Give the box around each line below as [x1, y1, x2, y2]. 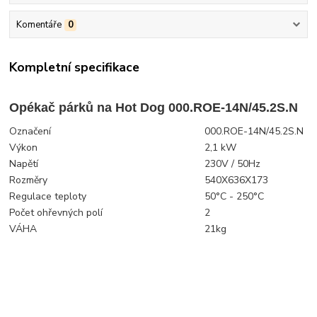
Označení [9, 124, 52, 138]
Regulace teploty [9, 189, 87, 203]
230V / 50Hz [204, 156, 261, 171]
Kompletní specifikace [9, 59, 140, 76]
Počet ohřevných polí [9, 205, 103, 219]
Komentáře [16, 18, 62, 31]
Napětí [9, 156, 39, 171]
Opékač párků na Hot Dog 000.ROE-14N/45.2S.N [9, 100, 299, 115]
